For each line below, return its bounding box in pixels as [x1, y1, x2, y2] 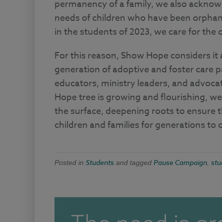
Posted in [54, 159, 86, 167]
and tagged [113, 159, 154, 167]
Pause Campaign [153, 158, 207, 167]
